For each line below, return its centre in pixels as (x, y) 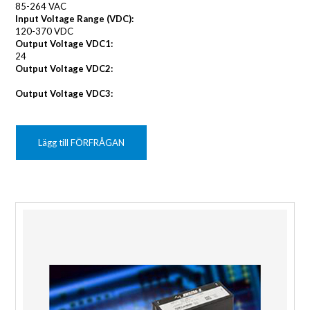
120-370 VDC (45, 31)
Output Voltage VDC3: (64, 93)
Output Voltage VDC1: (64, 43)
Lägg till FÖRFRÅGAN (82, 142)
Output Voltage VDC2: (64, 68)
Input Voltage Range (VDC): (75, 18)
